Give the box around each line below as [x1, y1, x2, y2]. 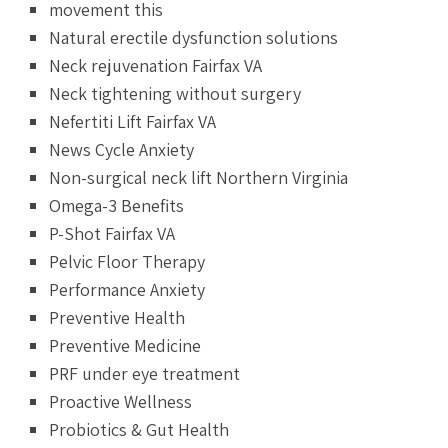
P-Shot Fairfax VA [49, 221, 176, 245]
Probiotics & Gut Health [49, 417, 230, 441]
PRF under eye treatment [49, 361, 241, 385]
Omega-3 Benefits [49, 193, 185, 217]
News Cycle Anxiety [49, 137, 195, 161]
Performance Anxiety [49, 277, 206, 301]
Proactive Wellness [49, 389, 193, 413]
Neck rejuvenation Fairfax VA [49, 53, 263, 77]
